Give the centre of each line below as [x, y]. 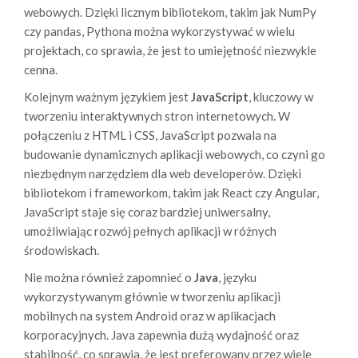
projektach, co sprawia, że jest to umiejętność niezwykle [170, 51]
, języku [237, 278]
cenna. [41, 70]
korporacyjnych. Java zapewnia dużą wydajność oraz [161, 335]
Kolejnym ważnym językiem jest [107, 97]
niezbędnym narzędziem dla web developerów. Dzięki [163, 174]
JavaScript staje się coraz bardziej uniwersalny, [147, 212]
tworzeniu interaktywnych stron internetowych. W [157, 116]
